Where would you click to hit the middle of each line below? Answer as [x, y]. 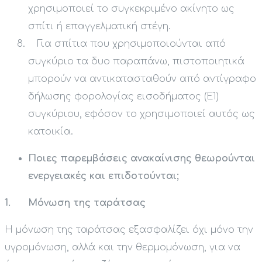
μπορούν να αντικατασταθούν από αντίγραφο [142, 79]
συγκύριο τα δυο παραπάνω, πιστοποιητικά [136, 62]
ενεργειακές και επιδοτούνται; [104, 176]
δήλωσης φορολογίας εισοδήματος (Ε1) [123, 97]
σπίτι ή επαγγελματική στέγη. [99, 27]
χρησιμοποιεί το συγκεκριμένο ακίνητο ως [131, 9]
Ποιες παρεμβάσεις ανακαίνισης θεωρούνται [142, 159]
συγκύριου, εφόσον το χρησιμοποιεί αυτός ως [142, 114]
